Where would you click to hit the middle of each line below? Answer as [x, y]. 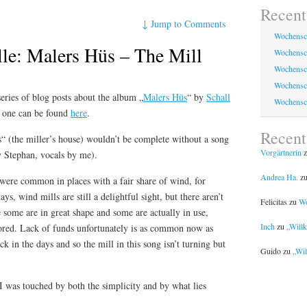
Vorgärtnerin [281, 152]
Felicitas [273, 201]
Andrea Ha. [279, 176]
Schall [218, 97]
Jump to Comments [188, 23]
